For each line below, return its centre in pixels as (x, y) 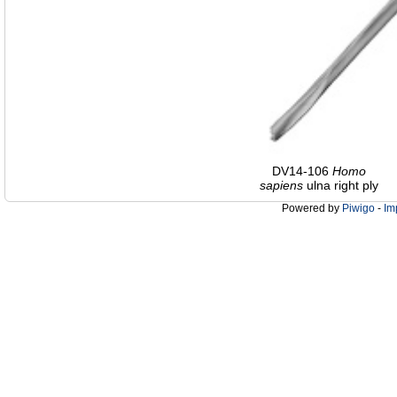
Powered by (312, 209)
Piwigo (358, 209)
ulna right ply (341, 186)
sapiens (281, 186)
